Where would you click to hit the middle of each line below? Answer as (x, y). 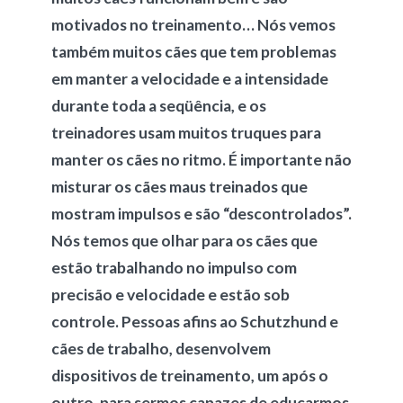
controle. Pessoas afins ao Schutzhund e (194, 322)
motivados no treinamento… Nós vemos (193, 25)
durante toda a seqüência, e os (158, 106)
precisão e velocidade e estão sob (170, 295)
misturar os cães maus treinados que (179, 187)
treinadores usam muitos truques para (186, 133)
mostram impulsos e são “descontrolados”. (201, 214)
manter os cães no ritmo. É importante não (201, 160)
